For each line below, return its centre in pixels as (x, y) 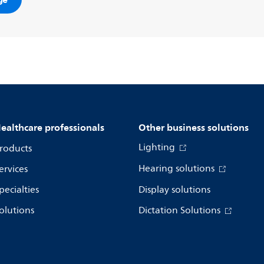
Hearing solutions (178, 169)
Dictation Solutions (181, 210)
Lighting (158, 147)
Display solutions (174, 190)
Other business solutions (194, 127)
